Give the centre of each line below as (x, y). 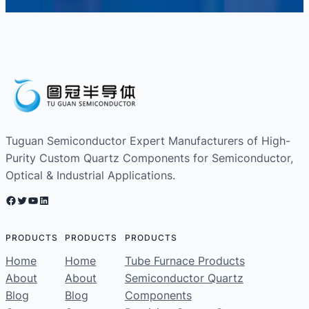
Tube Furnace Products (185, 261)
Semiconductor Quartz (184, 278)
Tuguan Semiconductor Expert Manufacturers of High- (148, 141)
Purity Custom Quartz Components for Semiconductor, (149, 158)
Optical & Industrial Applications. (90, 175)
